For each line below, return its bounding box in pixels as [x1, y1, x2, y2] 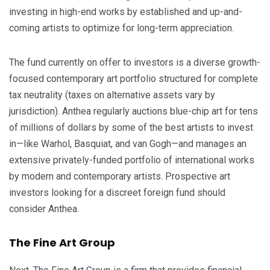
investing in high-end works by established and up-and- [9, 6, 242, 18]
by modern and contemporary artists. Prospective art [9, 171, 230, 183]
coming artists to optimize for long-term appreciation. [9, 22, 234, 34]
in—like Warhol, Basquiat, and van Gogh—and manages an [9, 138, 246, 150]
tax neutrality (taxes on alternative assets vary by [9, 89, 215, 101]
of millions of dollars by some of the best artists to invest [9, 122, 253, 134]
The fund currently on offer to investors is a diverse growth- [9, 57, 260, 69]
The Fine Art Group [9, 235, 115, 251]
